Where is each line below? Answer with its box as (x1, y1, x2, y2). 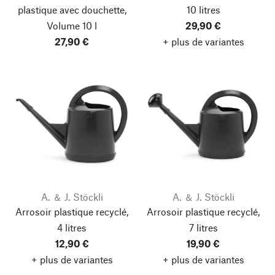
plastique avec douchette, (17, 4, 126, 15)
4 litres (57, 222, 87, 233)
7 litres (188, 222, 218, 233)
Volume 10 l (47, 20, 97, 31)
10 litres (186, 4, 220, 15)
